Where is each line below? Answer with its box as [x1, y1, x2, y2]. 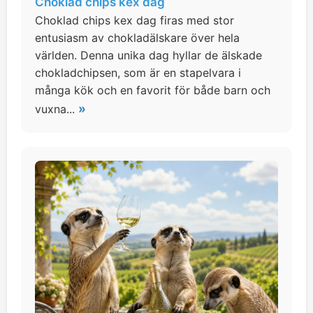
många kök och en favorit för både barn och [35, 83, 270, 97]
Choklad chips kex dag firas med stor [35, 13, 234, 27]
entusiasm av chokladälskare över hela [35, 31, 240, 45]
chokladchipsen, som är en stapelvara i [35, 66, 241, 80]
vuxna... [35, 102, 78, 116]
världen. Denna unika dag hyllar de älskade [35, 48, 262, 62]
